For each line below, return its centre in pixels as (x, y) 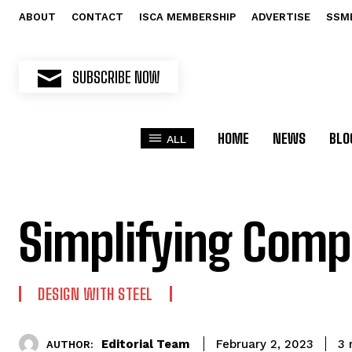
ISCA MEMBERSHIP (187, 17)
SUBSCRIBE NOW (116, 77)
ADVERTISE (281, 17)
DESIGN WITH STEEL (95, 294)
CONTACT (97, 17)
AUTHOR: (70, 344)
